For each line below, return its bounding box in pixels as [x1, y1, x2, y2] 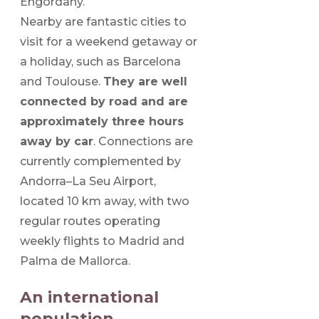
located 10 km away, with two [20, 194, 189, 209]
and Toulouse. [20, 75, 103, 89]
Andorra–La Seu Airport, [20, 174, 156, 189]
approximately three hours [20, 115, 184, 129]
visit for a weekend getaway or [20, 35, 197, 49]
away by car [20, 135, 93, 149]
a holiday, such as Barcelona [20, 55, 181, 69]
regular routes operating [20, 214, 160, 229]
